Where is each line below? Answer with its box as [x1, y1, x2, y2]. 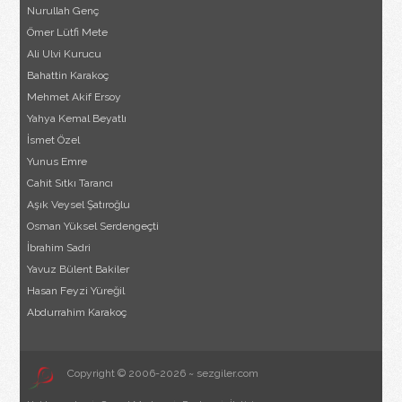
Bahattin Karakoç [27, 69, 109, 83]
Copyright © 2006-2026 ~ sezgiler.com [54, 367, 259, 380]
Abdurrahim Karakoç [27, 306, 127, 319]
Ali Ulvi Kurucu [27, 48, 102, 61]
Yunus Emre [27, 155, 88, 169]
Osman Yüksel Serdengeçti [27, 220, 160, 233]
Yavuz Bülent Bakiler [27, 263, 130, 276]
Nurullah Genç [27, 4, 100, 18]
